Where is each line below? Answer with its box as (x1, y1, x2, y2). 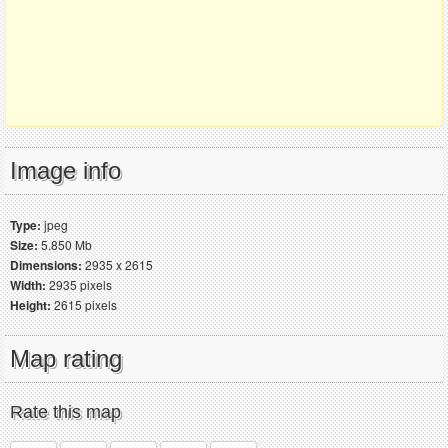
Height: (10, 295, 51, 314)
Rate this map (10, 401, 121, 422)
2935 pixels (46, 275, 112, 293)
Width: (10, 275, 46, 294)
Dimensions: (10, 255, 82, 274)
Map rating (10, 344, 122, 372)
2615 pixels (51, 295, 117, 313)
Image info (10, 156, 121, 184)
